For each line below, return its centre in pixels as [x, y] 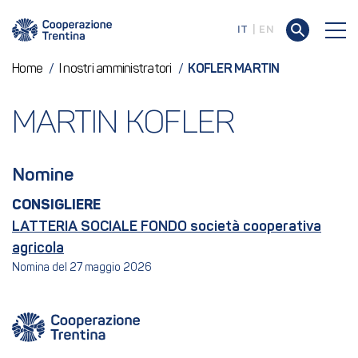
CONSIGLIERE [56, 205]
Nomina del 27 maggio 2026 [82, 268]
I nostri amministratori [115, 70]
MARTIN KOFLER [123, 125]
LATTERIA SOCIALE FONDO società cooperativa [167, 227]
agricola [38, 249]
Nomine [43, 176]
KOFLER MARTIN [234, 70]
